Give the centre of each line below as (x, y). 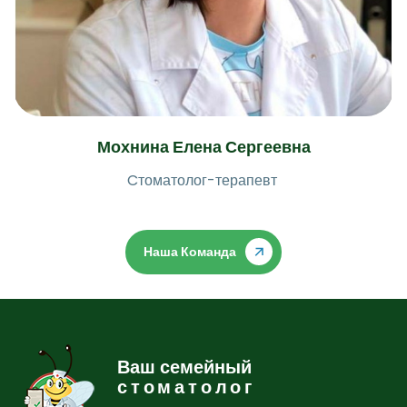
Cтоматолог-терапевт (203, 180)
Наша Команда (190, 251)
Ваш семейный (184, 367)
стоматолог (186, 387)
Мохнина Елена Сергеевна (203, 146)
